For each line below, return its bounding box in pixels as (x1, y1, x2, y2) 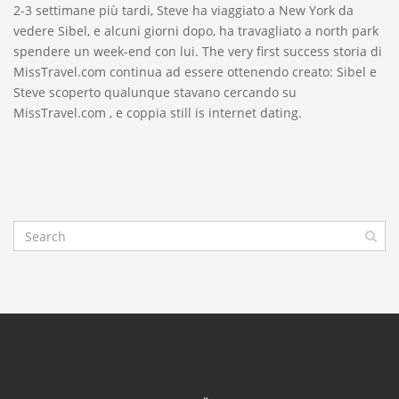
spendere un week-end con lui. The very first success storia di (13, 43, 382, 60)
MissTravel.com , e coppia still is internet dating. (13, 104, 302, 121)
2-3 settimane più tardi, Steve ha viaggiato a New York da (13, 2, 354, 19)
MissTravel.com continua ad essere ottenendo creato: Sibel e (13, 63, 377, 80)
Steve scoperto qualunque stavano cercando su (13, 84, 297, 101)
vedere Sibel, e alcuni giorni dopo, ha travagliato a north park (13, 22, 379, 39)
